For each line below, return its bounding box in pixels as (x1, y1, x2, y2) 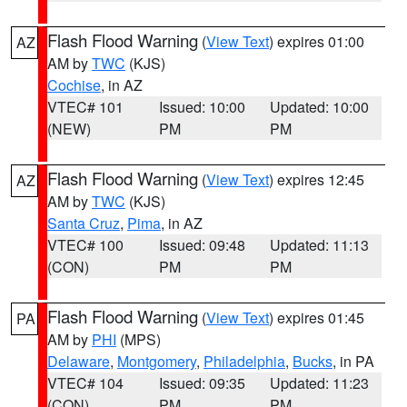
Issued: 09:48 (158, 234, 245, 255)
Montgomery (117, 351, 196, 372)
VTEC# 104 (47, 372, 124, 393)
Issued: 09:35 (158, 372, 245, 393)
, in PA (333, 351, 374, 372)
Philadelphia (203, 351, 285, 372)
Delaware (47, 351, 110, 372)
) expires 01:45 (269, 307, 364, 328)
